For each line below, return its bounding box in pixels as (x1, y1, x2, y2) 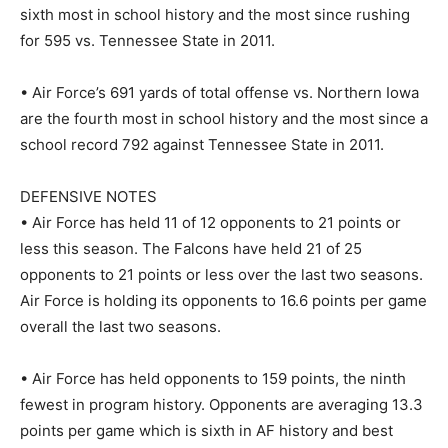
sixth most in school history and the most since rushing (20, 4, 410, 24)
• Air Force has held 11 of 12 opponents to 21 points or (20, 212, 401, 232)
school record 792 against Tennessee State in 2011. (20, 134, 384, 154)
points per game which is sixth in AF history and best (20, 420, 393, 440)
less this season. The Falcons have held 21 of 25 (20, 238, 362, 258)
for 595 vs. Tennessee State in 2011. (20, 30, 275, 50)
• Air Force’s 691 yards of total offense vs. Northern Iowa (20, 82, 419, 102)
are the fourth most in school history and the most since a (20, 108, 428, 128)
